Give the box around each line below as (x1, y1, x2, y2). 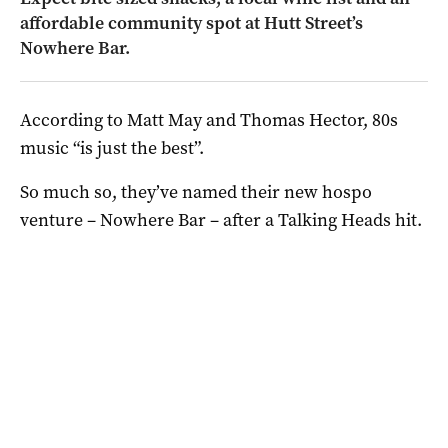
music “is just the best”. (20, 135, 204, 160)
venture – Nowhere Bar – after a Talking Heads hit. (20, 207, 422, 232)
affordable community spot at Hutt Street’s (20, 10, 363, 35)
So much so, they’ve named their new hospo (20, 179, 372, 204)
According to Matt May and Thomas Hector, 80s (20, 107, 398, 132)
